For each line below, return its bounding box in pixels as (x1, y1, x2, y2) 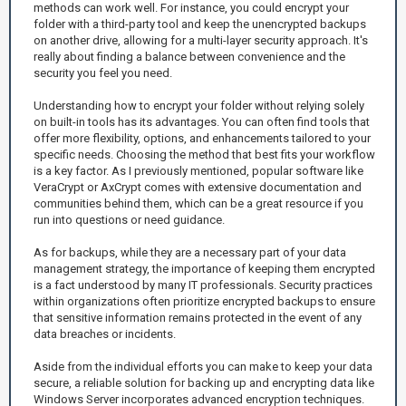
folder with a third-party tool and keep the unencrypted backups (34, 16, 366, 31)
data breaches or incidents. (34, 326, 176, 341)
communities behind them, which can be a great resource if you (34, 196, 363, 210)
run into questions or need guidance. (34, 212, 225, 227)
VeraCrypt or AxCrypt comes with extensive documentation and (34, 179, 362, 194)
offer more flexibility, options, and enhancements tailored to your (34, 130, 371, 145)
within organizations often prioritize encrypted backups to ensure (34, 294, 375, 308)
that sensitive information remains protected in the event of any (34, 310, 362, 324)
